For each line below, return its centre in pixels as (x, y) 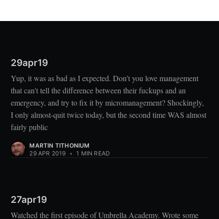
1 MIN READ (93, 153)
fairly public (30, 127)
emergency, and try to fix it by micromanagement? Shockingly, (108, 102)
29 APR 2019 (48, 153)
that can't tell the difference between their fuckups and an (99, 90)
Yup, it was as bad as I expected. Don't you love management (105, 78)
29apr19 (30, 63)
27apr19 (29, 200)
